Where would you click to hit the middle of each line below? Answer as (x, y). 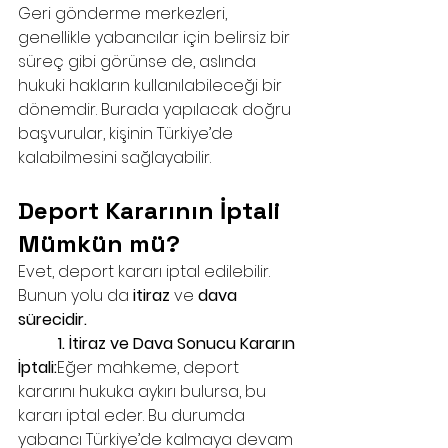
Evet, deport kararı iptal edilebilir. (146, 271)
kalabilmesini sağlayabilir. (114, 157)
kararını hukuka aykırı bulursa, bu (144, 391)
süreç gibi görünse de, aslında (139, 61)
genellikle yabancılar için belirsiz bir (156, 37)
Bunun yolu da (75, 295)
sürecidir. (52, 319)
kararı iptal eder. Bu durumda (133, 415)
